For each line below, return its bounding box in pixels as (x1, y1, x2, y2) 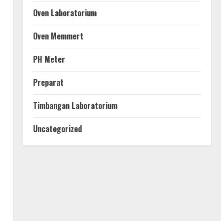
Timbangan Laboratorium (33, 99, 117, 111)
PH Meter (33, 53, 65, 65)
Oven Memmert (33, 30, 83, 42)
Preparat (33, 76, 64, 88)
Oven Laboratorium (33, 6, 97, 19)
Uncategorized (33, 122, 82, 135)
